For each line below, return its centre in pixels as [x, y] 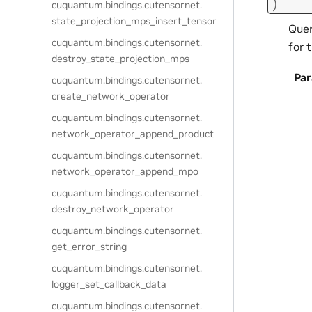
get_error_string [89, 247]
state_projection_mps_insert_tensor [134, 21]
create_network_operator [111, 96]
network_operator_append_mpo [125, 171]
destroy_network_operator [113, 209]
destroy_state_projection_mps [121, 58]
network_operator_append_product [133, 134]
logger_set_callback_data [109, 284]
